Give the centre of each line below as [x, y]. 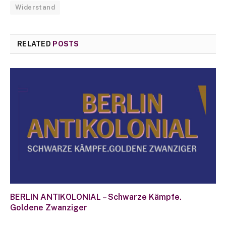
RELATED [35, 44]
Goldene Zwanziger [49, 208]
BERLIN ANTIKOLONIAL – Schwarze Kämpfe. [96, 197]
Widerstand [35, 7]
